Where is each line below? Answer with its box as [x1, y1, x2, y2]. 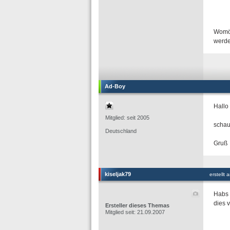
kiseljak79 [105, 171, 131, 177]
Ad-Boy [105, 83, 125, 89]
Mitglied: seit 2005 [105, 114, 149, 121]
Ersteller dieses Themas [105, 202, 169, 208]
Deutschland [105, 128, 137, 134]
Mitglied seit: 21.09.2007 [105, 209, 165, 215]
